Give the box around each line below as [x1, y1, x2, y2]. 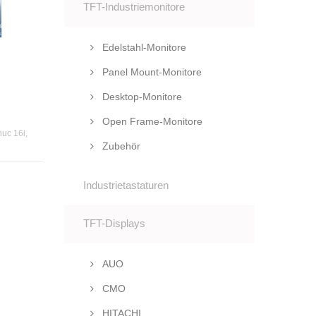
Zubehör [99, 140, 140, 152]
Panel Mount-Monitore [99, 66, 202, 78]
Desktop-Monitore [99, 91, 182, 102]
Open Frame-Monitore [99, 116, 202, 127]
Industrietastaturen [83, 179, 169, 191]
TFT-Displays [83, 217, 145, 229]
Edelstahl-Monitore [99, 42, 186, 53]
